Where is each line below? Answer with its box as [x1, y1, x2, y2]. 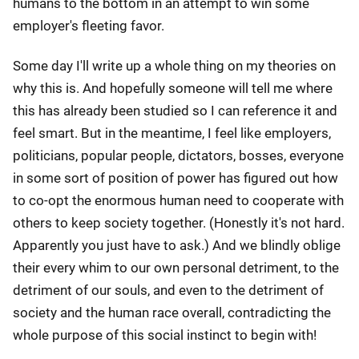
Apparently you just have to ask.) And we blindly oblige [13, 237, 341, 253]
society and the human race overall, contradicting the [13, 305, 331, 321]
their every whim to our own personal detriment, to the [13, 260, 339, 276]
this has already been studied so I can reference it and [13, 103, 337, 119]
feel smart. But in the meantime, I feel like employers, [13, 125, 331, 141]
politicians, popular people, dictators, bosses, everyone [13, 147, 344, 163]
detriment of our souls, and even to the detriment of [13, 282, 324, 298]
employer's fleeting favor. [13, 18, 164, 34]
